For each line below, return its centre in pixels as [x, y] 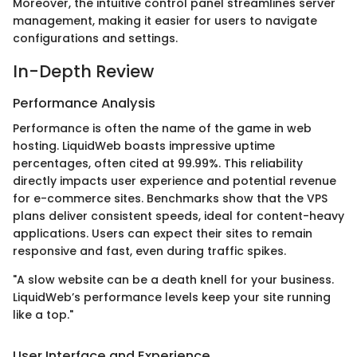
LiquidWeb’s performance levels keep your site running [172, 298]
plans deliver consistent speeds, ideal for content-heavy [178, 216]
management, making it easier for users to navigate [165, 21]
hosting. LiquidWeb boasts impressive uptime [144, 146]
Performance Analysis [84, 103]
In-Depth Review [83, 72]
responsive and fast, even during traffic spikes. [149, 251]
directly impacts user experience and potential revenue [175, 181]
